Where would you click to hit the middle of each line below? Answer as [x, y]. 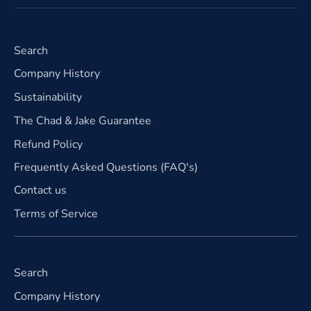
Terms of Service [56, 214]
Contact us [40, 191]
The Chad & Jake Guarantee [83, 121]
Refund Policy [48, 144]
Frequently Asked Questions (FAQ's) [106, 168]
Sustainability [48, 98]
